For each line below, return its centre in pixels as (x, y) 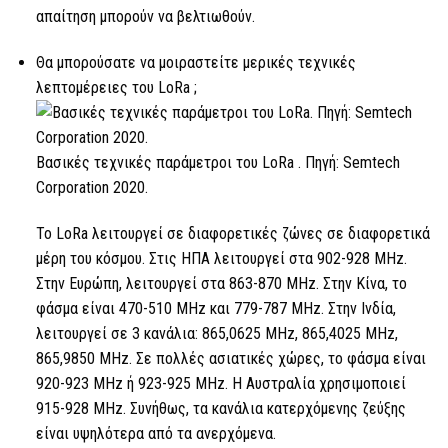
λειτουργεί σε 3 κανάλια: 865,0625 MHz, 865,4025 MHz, (216, 333)
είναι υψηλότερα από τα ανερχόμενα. (155, 433)
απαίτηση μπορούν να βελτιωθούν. (145, 17)
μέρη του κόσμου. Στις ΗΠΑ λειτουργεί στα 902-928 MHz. (221, 258)
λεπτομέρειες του (96, 87)
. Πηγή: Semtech (346, 162)
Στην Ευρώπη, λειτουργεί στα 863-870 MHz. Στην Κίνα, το (221, 283)
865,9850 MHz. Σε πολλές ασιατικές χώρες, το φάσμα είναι (230, 358)
